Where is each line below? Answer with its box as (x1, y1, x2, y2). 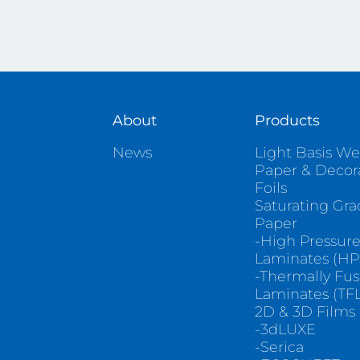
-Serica (255, 337, 305, 356)
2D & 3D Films (255, 302, 356, 321)
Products (255, 111, 321, 129)
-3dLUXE (255, 320, 317, 338)
